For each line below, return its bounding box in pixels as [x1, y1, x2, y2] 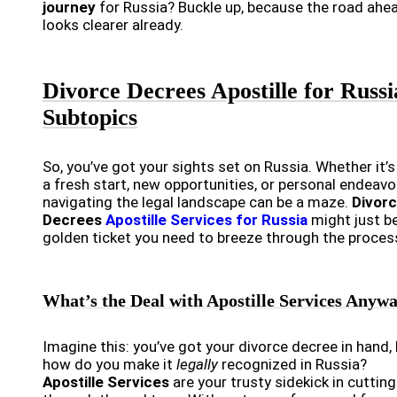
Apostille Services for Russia [105, 211, 307, 230]
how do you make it [43, 355, 176, 374]
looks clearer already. [43, 16, 183, 35]
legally [176, 355, 218, 374]
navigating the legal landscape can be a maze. [43, 193, 352, 212]
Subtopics [43, 105, 137, 131]
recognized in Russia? [218, 355, 367, 374]
